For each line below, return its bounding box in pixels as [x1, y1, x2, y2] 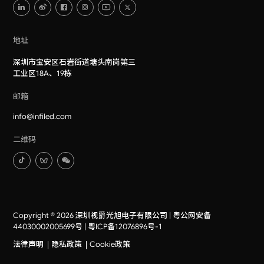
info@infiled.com [13, 111, 72, 122]
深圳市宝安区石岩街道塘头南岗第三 [13, 57, 136, 67]
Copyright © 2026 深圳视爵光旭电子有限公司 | [13, 210, 173, 220]
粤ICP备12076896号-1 [88, 221, 163, 232]
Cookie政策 [90, 239, 131, 250]
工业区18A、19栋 [13, 68, 72, 78]
